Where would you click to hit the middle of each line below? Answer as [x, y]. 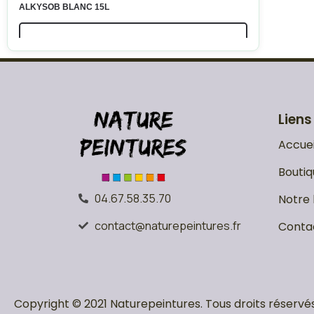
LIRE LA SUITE [133, 40]
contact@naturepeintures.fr [168, 226]
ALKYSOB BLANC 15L [64, 7]
